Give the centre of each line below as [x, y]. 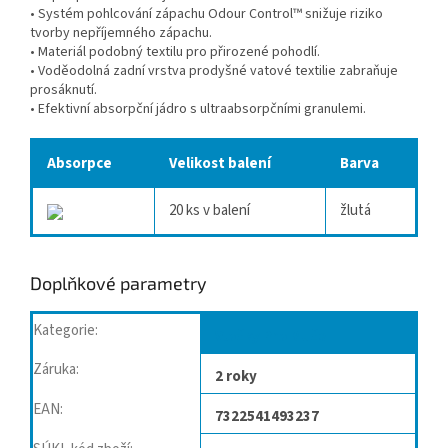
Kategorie [64, 331]
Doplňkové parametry [118, 283]
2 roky [236, 377]
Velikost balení [220, 164]
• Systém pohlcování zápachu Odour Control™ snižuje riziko [206, 14]
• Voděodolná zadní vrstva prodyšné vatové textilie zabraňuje [214, 71]
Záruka [54, 370]
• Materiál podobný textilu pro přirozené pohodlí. [175, 52]
